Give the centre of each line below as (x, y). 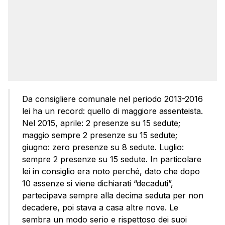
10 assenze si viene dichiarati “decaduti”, (98, 184)
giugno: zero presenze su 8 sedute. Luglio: (103, 147)
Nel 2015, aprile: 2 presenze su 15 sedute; (101, 123)
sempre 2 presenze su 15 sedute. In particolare (112, 159)
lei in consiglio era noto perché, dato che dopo (111, 172)
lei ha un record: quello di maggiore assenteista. (113, 111)
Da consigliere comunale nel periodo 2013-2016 (113, 99)
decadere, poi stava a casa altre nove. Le (100, 208)
